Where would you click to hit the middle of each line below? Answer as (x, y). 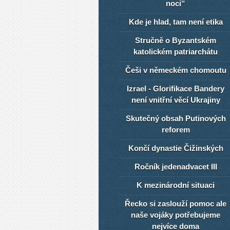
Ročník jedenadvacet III (176, 167)
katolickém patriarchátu (176, 52)
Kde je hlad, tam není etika (176, 22)
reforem (176, 130)
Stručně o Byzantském (176, 40)
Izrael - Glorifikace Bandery (176, 89)
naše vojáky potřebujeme (176, 215)
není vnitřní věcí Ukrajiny (176, 100)
